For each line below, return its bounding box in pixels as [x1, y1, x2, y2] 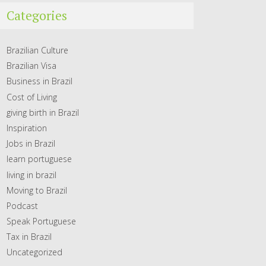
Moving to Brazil [7, 184, 67, 196]
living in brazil [7, 169, 56, 180]
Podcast [7, 199, 38, 211]
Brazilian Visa [7, 60, 56, 72]
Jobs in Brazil [7, 138, 55, 150]
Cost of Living [7, 91, 57, 103]
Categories [7, 7, 67, 24]
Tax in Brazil [7, 231, 52, 243]
